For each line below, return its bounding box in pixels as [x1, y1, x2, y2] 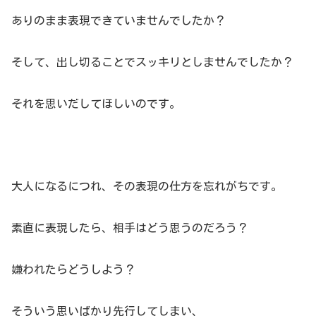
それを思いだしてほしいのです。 [11, 97, 181, 109]
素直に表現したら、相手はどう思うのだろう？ [11, 222, 248, 234]
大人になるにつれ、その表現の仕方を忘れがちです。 [11, 181, 282, 193]
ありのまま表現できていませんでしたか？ [11, 15, 226, 27]
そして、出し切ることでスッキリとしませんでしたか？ [11, 56, 293, 68]
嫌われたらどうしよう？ [11, 263, 135, 275]
